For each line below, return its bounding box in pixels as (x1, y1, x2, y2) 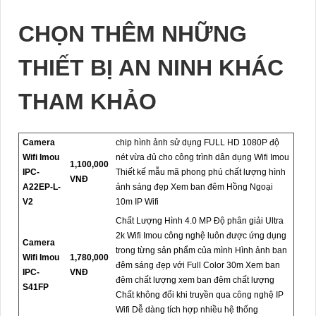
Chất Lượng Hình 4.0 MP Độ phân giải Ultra (116, 215, 284, 226)
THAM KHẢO (18, 88, 157, 114)
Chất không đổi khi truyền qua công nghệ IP (116, 289, 284, 300)
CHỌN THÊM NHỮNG (18, 20, 247, 47)
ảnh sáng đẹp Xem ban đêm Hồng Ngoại (116, 181, 273, 192)
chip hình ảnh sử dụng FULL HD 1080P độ (116, 137, 279, 147)
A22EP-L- (23, 181, 61, 192)
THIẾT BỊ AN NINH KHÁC (18, 54, 284, 80)
